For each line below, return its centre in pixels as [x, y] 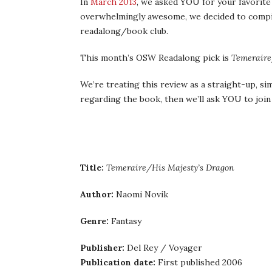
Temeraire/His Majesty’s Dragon [170, 168]
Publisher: [102, 248]
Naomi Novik [141, 194]
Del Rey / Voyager [163, 248]
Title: [92, 168]
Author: [97, 194]
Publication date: [118, 262]
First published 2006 [199, 262]
